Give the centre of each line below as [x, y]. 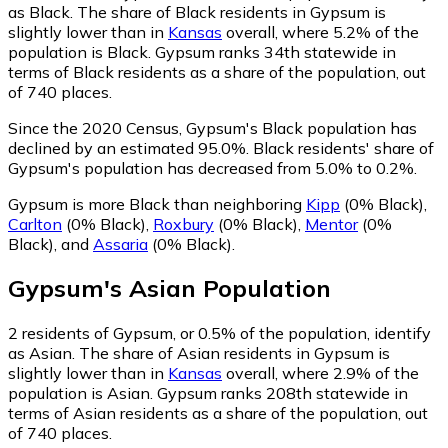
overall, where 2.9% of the [320, 373]
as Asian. [43, 353]
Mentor [331, 223]
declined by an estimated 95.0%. [128, 147]
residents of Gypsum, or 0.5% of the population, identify [224, 333]
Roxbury [183, 223]
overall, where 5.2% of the [320, 31]
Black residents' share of [341, 147]
